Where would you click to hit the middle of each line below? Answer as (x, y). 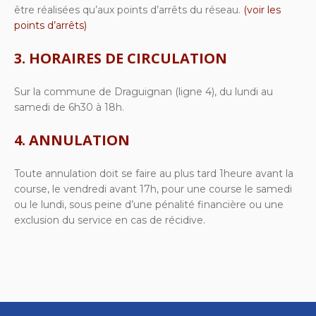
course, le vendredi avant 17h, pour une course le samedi (153, 189)
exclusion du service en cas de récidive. (110, 220)
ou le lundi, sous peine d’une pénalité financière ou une (149, 205)
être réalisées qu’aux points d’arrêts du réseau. (129, 10)
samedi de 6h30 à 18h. (69, 108)
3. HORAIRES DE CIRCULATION (121, 59)
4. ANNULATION (72, 140)
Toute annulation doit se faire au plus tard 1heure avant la (154, 174)
